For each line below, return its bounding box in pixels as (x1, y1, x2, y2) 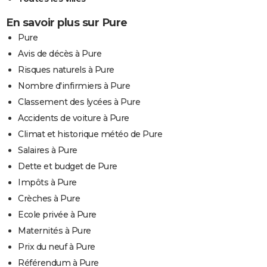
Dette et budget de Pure (18, 160, 117, 172)
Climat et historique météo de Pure (18, 128, 162, 139)
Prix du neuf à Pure (18, 241, 95, 252)
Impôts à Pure (18, 176, 77, 188)
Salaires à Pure (18, 144, 77, 156)
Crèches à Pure (18, 193, 80, 204)
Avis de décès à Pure (18, 48, 101, 59)
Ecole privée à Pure (18, 209, 97, 220)
